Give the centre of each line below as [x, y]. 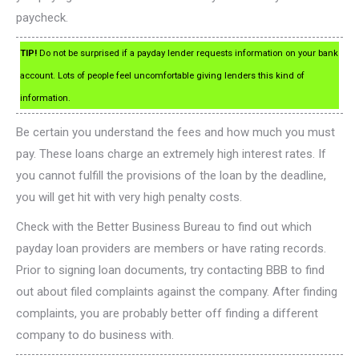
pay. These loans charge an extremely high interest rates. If [171, 153]
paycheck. [42, 17]
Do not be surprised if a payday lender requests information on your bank [188, 53]
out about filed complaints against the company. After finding [177, 291]
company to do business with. [95, 335]
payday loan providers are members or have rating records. [171, 248]
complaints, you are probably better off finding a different [167, 313]
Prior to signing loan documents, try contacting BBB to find [170, 270]
